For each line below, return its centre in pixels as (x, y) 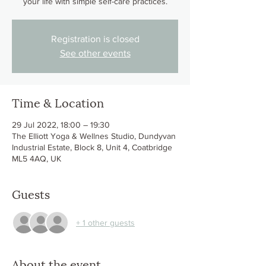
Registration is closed (95, 39)
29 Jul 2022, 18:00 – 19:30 (61, 125)
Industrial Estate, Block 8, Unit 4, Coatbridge (92, 148)
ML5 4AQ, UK (37, 159)
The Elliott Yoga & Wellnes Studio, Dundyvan (94, 136)
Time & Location (58, 102)
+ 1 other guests (105, 222)
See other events (95, 53)
